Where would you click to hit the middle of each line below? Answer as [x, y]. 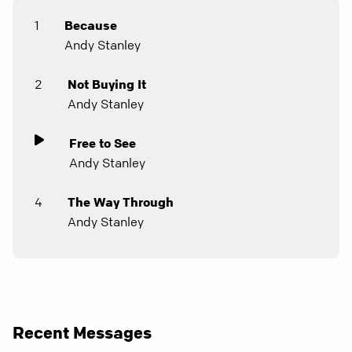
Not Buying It [107, 84]
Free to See [103, 143]
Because [91, 25]
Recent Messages [82, 332]
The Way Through [121, 202]
